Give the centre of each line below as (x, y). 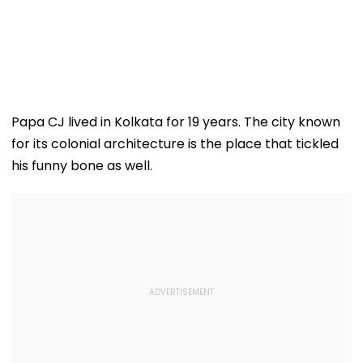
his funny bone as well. (82, 165)
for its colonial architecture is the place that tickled (175, 143)
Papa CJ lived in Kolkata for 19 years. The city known (176, 122)
